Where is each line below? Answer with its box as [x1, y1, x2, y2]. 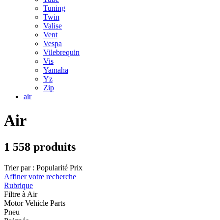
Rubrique [4, 181, 33, 190]
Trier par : [4, 163, 34, 172]
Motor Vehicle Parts [4, 198, 65, 207]
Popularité [36, 163, 68, 172]
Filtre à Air [4, 190, 37, 198]
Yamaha [43, 66, 68, 74]
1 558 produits [4, 140, 76, 153]
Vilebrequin [43, 48, 80, 56]
